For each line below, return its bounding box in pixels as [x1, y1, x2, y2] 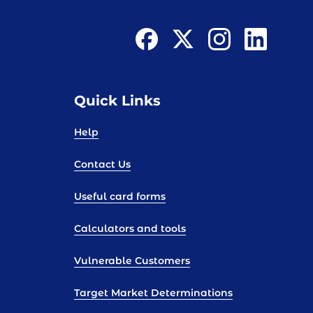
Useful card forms [74, 190, 166, 203]
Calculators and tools [74, 222, 186, 235]
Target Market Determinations [74, 286, 233, 300]
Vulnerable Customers [74, 254, 190, 268]
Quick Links [74, 92, 161, 110]
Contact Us [74, 158, 131, 171]
